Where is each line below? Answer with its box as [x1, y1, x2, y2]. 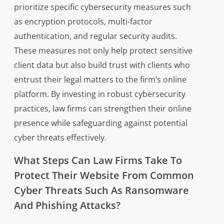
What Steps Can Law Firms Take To [13, 153, 182, 167]
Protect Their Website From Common [13, 168, 194, 182]
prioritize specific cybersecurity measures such [13, 1, 191, 13]
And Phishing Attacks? [13, 198, 120, 212]
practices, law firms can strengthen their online [13, 103, 191, 114]
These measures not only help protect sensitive [13, 45, 192, 56]
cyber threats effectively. [13, 132, 106, 143]
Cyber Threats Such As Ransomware [13, 183, 189, 197]
